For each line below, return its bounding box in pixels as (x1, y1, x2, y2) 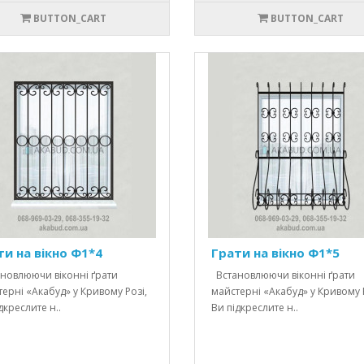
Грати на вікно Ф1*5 (210, 245, 340, 262)
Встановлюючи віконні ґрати (210, 268, 355, 283)
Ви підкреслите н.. (210, 301, 298, 315)
